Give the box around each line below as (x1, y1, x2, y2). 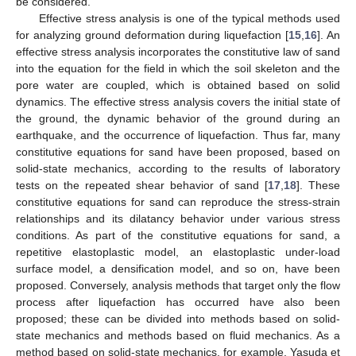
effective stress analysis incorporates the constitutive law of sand (16, 44, 340, 58)
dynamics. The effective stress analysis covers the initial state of (16, 95, 340, 108)
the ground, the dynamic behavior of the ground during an (16, 111, 340, 125)
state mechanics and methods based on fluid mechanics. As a (16, 328, 340, 342)
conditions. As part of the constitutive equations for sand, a (16, 228, 340, 242)
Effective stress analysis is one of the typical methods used (38, 11, 340, 25)
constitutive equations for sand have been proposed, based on (16, 145, 340, 158)
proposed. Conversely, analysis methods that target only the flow (16, 278, 340, 292)
